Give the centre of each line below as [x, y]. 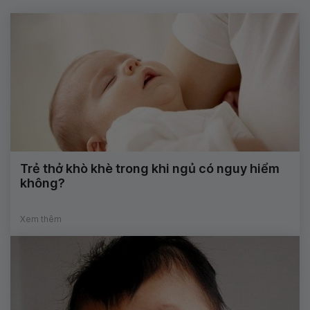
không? [43, 183]
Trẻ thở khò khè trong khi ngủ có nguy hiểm [150, 168]
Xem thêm [41, 219]
